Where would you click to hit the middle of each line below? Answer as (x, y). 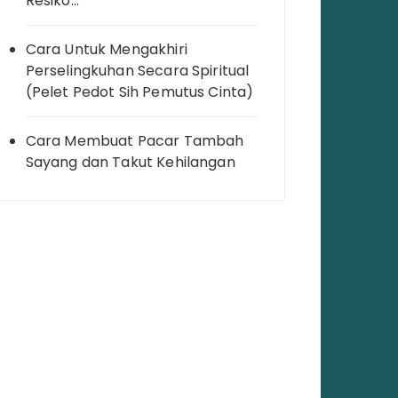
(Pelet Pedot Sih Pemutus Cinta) (139, 92)
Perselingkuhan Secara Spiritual (137, 71)
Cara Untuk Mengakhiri (106, 50)
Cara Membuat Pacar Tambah (135, 141)
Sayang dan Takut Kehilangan (130, 163)
